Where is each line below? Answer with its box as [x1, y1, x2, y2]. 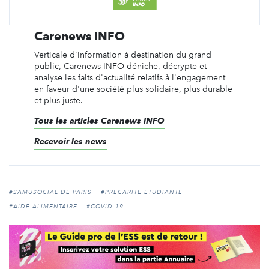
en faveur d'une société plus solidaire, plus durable [34, 84, 232, 95]
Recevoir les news [34, 136, 107, 147]
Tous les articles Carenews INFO [34, 116, 165, 126]
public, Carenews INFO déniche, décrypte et [34, 61, 207, 72]
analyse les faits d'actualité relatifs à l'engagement [34, 73, 225, 83]
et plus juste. [34, 95, 85, 106]
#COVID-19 [86, 203, 124, 211]
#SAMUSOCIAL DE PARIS [9, 189, 92, 196]
